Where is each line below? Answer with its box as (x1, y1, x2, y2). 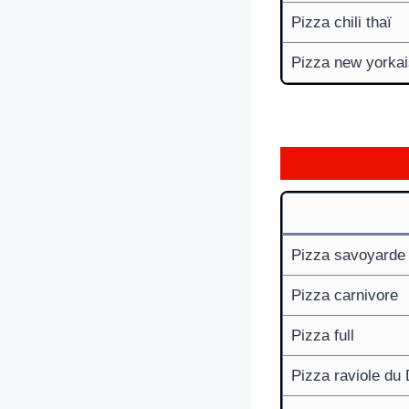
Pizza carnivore (290, 286, 398, 304)
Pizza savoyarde (290, 246, 405, 264)
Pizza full (290, 326, 354, 344)
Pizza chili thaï (290, 13, 392, 31)
